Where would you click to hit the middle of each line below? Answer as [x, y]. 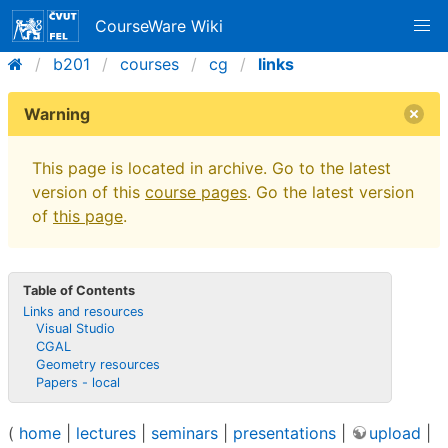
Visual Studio [76, 329]
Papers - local [78, 382]
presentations [284, 433]
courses [149, 64]
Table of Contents [79, 290]
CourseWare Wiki [159, 26]
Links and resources [84, 311]
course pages [196, 192]
